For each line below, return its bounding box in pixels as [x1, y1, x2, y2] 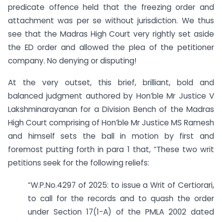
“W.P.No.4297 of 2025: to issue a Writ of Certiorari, [28, 180, 214, 191]
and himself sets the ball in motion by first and [8, 131, 214, 142]
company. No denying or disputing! [8, 55, 137, 66]
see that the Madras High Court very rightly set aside [8, 28, 214, 39]
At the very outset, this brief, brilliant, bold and [8, 77, 214, 88]
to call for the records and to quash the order [28, 193, 214, 204]
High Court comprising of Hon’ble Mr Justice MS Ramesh [8, 117, 214, 128]
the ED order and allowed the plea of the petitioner [8, 42, 214, 53]
